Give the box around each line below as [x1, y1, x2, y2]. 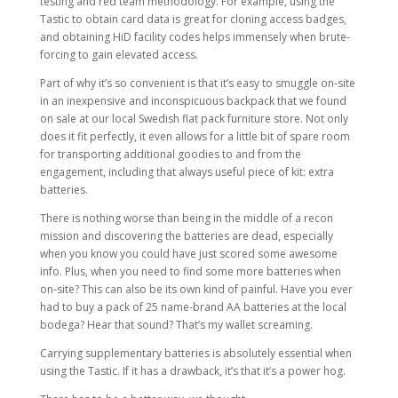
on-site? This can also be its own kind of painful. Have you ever [39, 282, 353, 297]
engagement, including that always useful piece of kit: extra [39, 164, 334, 179]
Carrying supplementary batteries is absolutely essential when [39, 346, 352, 361]
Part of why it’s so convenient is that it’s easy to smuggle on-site [39, 76, 355, 91]
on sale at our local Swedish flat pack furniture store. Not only [39, 111, 348, 126]
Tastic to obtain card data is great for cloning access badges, [39, 12, 346, 27]
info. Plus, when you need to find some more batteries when [39, 264, 341, 279]
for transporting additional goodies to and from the [39, 147, 301, 162]
